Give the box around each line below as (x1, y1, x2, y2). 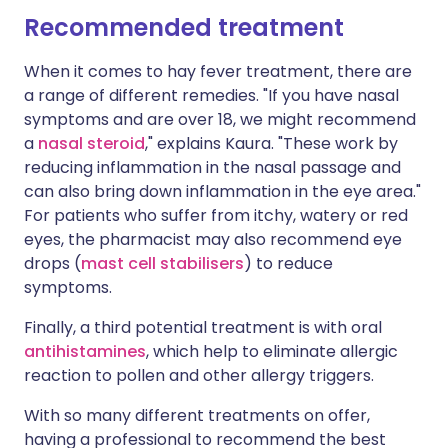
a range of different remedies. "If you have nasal (24, 84, 399, 108)
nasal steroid (38, 132, 145, 156)
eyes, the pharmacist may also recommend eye (24, 228, 402, 252)
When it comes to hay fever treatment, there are (24, 60, 412, 84)
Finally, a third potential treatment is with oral (24, 316, 382, 340)
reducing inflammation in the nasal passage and (24, 156, 401, 180)
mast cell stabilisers (81, 252, 244, 276)
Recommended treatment (24, 11, 344, 45)
